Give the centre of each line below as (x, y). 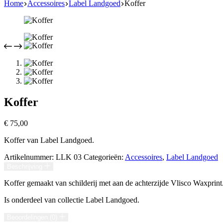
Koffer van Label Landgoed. (49, 140)
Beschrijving (26, 166)
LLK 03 (69, 157)
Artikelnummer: (30, 157)
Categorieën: (104, 157)
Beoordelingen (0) (33, 217)
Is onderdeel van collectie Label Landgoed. (72, 200)
